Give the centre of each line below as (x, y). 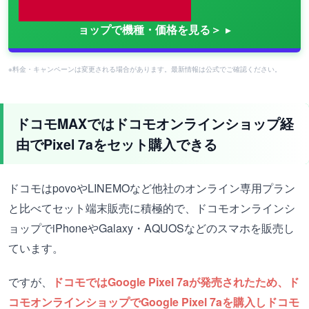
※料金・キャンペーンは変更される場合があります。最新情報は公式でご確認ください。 (145, 69)
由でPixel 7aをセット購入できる (117, 144)
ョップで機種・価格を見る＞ (150, 30)
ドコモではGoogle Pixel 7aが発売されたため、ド (176, 282)
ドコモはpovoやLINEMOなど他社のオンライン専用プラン (152, 188)
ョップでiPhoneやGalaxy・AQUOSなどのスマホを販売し (151, 228)
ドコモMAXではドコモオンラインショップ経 (155, 124)
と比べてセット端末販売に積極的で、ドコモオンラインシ (152, 208)
